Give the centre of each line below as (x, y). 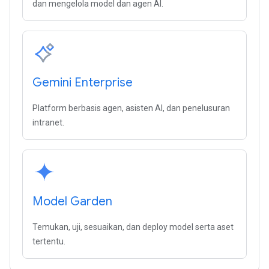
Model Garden (72, 201)
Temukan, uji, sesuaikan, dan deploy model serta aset (133, 227)
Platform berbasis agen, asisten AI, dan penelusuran (131, 108)
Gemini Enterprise (83, 83)
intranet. (48, 122)
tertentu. (49, 241)
